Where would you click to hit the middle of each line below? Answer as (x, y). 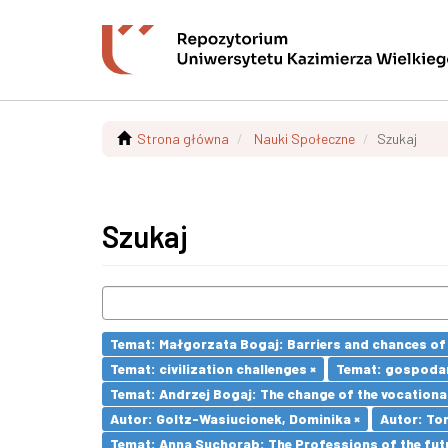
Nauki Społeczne (304, 138)
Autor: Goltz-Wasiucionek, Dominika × (235, 418)
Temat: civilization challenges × (213, 368)
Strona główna (183, 138)
